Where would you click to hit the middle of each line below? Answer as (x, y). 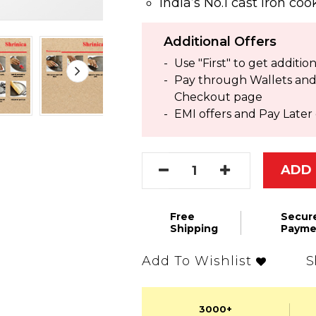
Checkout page (219, 97)
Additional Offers (220, 42)
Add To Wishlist (197, 261)
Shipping (194, 229)
